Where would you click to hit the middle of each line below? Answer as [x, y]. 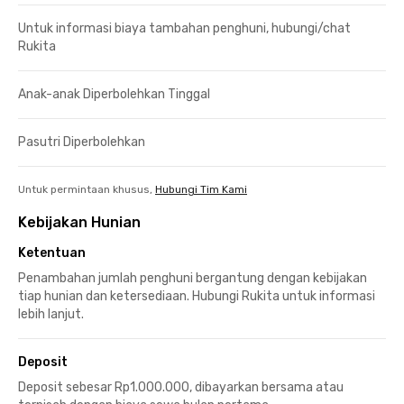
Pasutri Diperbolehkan [82, 142]
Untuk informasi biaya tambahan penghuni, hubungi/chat [184, 28]
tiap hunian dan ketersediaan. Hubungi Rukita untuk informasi [197, 296]
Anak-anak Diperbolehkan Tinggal [114, 94]
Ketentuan [52, 252]
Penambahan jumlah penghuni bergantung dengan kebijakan [193, 278]
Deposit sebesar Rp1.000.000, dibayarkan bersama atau [181, 387]
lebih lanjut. [51, 314]
